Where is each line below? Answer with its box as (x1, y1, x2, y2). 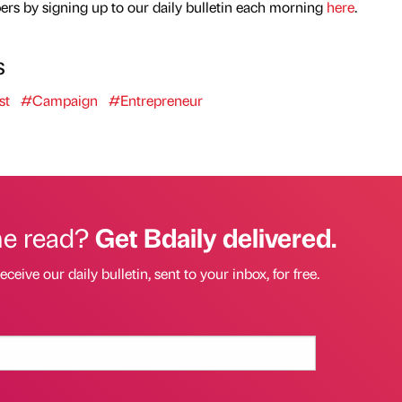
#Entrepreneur (108, 90, 203, 109)
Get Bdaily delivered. (94, 219, 336, 254)
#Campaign (20, 90, 98, 109)
